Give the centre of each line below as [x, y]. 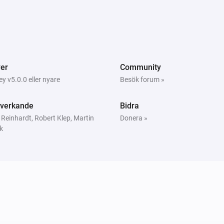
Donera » [134, 118]
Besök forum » [142, 79]
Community [140, 67]
